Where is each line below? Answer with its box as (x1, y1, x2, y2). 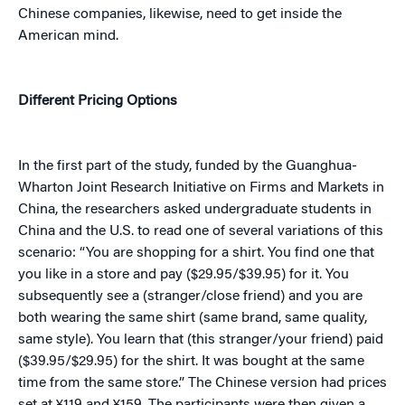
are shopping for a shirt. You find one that (109, 246, 374, 260)
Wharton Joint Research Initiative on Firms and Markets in (18, 181, 384, 195)
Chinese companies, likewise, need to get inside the (18, 7, 342, 22)
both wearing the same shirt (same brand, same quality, (18, 311, 367, 325)
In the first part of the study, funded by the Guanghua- (18, 159, 357, 174)
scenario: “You (18, 246, 109, 260)
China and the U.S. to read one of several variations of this (18, 224, 383, 239)
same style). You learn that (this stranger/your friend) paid (18, 333, 383, 347)
